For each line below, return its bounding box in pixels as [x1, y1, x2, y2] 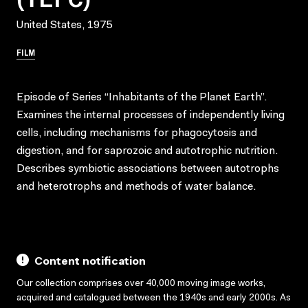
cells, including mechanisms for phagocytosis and [16, 127, 257, 139]
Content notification [34, 256, 146, 267]
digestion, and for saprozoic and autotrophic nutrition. [16, 145, 278, 157]
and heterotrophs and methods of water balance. [16, 181, 256, 192]
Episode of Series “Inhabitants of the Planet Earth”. [16, 91, 267, 103]
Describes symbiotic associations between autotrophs [16, 163, 279, 175]
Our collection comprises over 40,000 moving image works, [16, 278, 265, 289]
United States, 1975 [16, 19, 112, 31]
